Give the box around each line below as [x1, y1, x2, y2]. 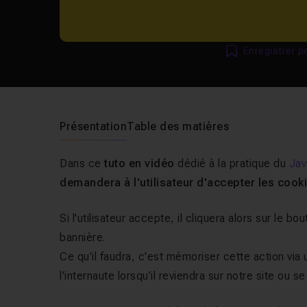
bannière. [60, 231, 106, 244]
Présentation [60, 120, 127, 133]
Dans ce [60, 157, 105, 170]
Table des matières [127, 120, 230, 133]
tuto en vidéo [104, 157, 175, 170]
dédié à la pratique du [174, 157, 289, 170]
